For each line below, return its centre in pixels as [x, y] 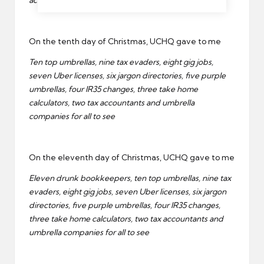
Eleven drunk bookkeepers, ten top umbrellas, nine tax [130, 178]
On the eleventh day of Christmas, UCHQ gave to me [132, 158]
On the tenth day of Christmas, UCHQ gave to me [125, 42]
